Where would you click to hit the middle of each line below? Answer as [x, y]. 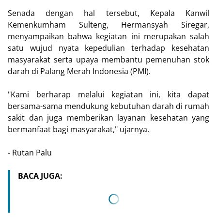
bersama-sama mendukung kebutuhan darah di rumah [108, 106]
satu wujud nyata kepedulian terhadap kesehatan [108, 48]
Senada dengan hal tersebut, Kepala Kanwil [108, 13]
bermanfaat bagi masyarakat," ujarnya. [79, 129]
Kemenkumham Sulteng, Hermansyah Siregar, [108, 25]
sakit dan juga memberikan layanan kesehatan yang [108, 118]
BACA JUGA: [40, 176]
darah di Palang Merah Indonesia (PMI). [79, 71]
